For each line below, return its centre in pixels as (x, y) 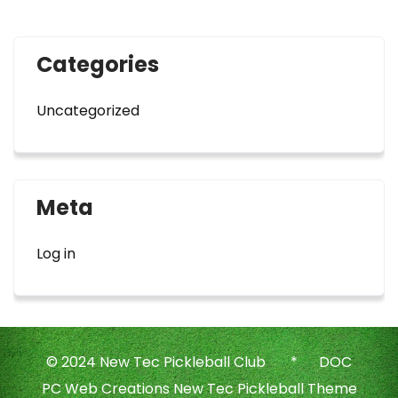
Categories (98, 64)
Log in (56, 254)
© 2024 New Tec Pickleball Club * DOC (199, 362)
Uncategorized (88, 111)
